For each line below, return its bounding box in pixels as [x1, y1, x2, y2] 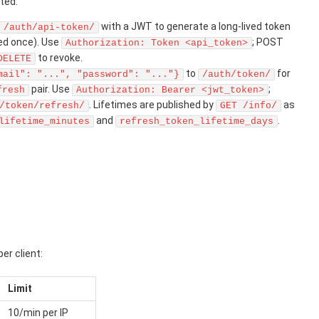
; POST [252, 36, 283, 48]
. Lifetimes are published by [89, 98, 216, 110]
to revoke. [36, 51, 83, 63]
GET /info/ [220, 100, 277, 111]
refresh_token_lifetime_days [120, 115, 273, 127]
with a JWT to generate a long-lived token [99, 20, 291, 32]
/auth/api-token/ [4, 21, 95, 33]
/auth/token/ [202, 68, 271, 80]
